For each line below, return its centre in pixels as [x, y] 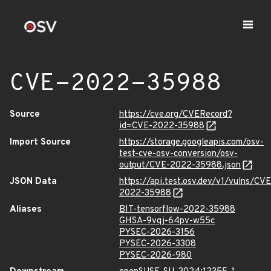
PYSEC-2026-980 [155, 256]
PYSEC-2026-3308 [158, 244]
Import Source [40, 142]
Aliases [26, 210]
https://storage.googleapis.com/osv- [191, 142]
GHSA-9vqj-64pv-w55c [167, 221]
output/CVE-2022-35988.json [180, 165]
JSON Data [33, 182]
